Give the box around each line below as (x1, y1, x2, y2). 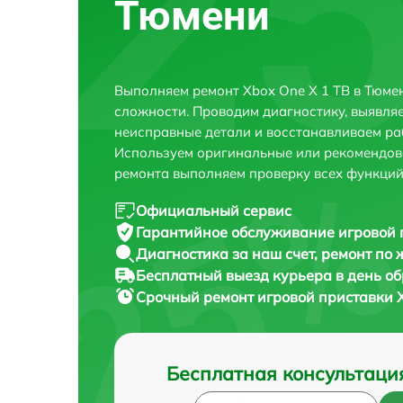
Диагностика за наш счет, (136, 244, 321, 263)
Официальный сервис (136, 201, 291, 219)
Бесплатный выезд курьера (136, 265, 336, 284)
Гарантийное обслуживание (136, 222, 338, 241)
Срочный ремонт (136, 287, 257, 306)
